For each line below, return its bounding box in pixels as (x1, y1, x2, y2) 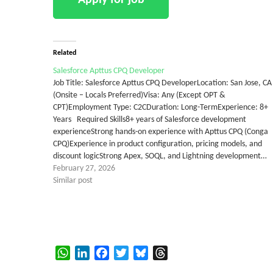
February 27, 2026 (53, 163, 115, 173)
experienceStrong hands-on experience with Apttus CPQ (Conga (53, 127, 268, 136)
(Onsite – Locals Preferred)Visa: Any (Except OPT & (53, 90, 225, 100)
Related (53, 49, 76, 57)
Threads (168, 247, 199, 258)
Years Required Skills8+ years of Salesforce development (53, 115, 246, 124)
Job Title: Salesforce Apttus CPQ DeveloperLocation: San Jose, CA (53, 78, 272, 88)
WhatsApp (70, 247, 110, 258)
